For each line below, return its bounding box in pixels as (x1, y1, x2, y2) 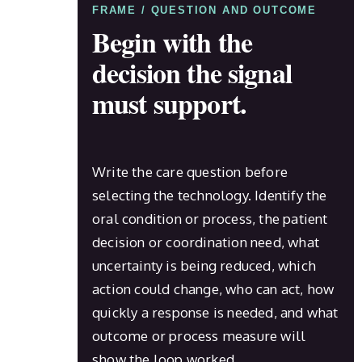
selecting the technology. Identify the (92, 186, 327, 204)
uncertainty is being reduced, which (92, 256, 316, 274)
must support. (92, 82, 246, 124)
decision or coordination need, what (92, 233, 319, 250)
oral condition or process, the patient (92, 209, 328, 227)
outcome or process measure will (92, 326, 306, 344)
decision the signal (92, 52, 292, 93)
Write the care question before (92, 162, 288, 180)
